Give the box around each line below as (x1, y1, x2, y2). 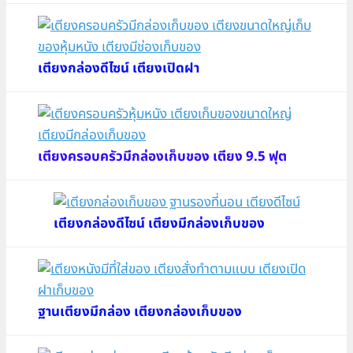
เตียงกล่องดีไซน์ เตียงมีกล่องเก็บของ (53, 213, 265, 234)
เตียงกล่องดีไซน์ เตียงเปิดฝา (38, 58, 199, 79)
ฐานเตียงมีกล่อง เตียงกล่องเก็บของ (38, 301, 242, 322)
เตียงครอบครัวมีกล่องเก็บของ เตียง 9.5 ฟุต (38, 146, 287, 167)
